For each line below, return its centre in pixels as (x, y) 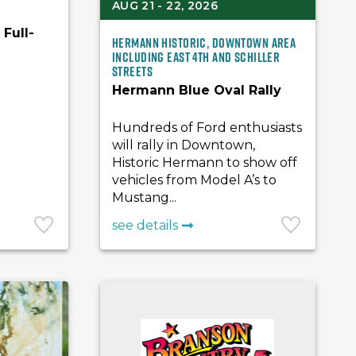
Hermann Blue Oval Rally (197, 90)
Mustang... (145, 197)
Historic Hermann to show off (205, 163)
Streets (133, 72)
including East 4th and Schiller (196, 57)
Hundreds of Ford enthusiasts (207, 128)
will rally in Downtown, (184, 145)
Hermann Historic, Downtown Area (204, 43)
